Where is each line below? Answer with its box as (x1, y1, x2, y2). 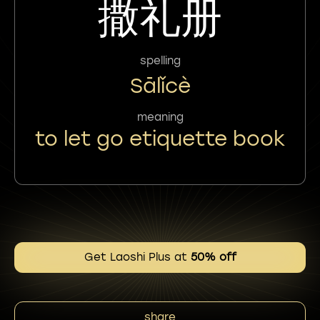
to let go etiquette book (34, 126, 286, 151)
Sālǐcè (129, 73, 191, 98)
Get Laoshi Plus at (84, 251, 191, 264)
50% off (190, 251, 236, 264)
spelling (139, 54, 181, 67)
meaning (136, 110, 184, 124)
